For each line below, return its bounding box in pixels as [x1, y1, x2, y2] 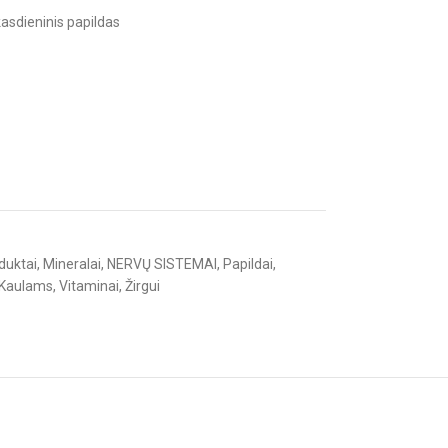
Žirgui [124, 278, 160, 294]
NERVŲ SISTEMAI [106, 256, 217, 272]
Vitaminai [58, 278, 119, 294]
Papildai [222, 256, 273, 272]
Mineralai [42, 256, 101, 272]
